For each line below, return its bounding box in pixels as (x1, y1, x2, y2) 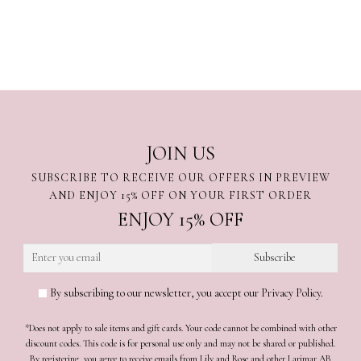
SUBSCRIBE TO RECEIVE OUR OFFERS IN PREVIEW (31, 171, 330, 185)
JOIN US (146, 142, 215, 166)
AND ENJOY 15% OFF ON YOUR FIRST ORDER (49, 189, 312, 203)
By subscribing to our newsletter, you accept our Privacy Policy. (47, 286, 323, 301)
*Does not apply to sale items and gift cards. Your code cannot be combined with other (24, 322, 337, 334)
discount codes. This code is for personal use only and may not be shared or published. (26, 337, 335, 349)
